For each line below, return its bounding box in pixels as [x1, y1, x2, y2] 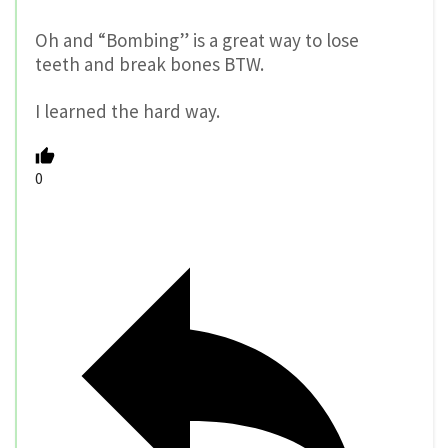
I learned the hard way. [35, 98, 220, 123]
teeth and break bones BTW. [35, 52, 264, 77]
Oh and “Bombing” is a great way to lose [35, 28, 359, 53]
